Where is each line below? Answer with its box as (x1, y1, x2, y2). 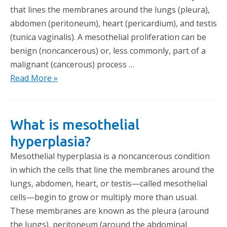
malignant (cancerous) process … (10, 59, 134, 70)
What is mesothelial (10, 117, 139, 132)
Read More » (10, 72, 58, 84)
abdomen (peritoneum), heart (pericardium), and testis (10, 18, 217, 29)
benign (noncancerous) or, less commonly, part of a (10, 45, 206, 56)
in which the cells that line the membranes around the (10, 164, 214, 175)
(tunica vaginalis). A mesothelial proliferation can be (10, 31, 206, 43)
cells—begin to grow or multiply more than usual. (10, 192, 198, 203)
